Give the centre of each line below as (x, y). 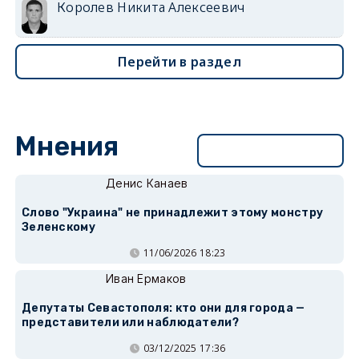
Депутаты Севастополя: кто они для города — (163, 308)
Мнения (67, 146)
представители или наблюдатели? (130, 323)
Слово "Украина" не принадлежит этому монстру (172, 213)
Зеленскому (58, 227)
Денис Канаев (147, 183)
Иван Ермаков (146, 278)
